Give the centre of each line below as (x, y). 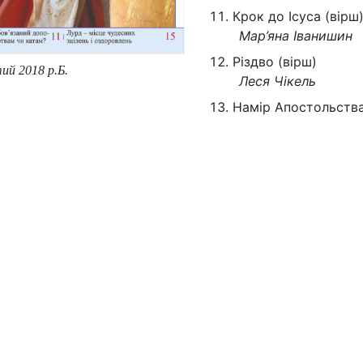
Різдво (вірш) (274, 62)
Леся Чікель (277, 81)
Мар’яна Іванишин (295, 36)
